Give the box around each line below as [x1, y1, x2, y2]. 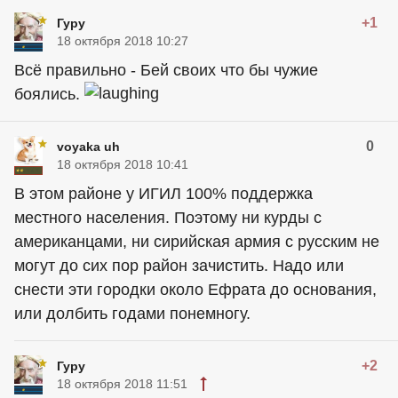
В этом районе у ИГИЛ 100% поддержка [14, 185, 313, 203]
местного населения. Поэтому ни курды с [14, 209, 322, 227]
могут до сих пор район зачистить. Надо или [14, 257, 344, 275]
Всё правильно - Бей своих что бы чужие [14, 61, 318, 80]
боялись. [14, 85, 84, 104]
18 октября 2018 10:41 [57, 157, 188, 172]
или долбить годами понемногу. [14, 305, 251, 323]
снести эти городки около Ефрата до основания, [14, 281, 377, 299]
